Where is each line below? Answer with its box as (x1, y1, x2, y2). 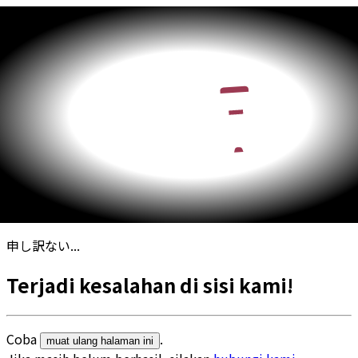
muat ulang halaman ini (46, 334, 153, 347)
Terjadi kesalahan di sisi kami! (6, 270, 293, 299)
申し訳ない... (6, 236, 80, 255)
